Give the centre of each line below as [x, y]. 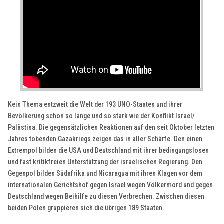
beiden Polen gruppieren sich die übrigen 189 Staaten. [86, 208]
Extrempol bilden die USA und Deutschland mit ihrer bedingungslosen [109, 150]
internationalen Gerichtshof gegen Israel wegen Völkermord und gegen [111, 185]
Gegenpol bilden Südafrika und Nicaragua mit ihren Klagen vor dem [105, 173]
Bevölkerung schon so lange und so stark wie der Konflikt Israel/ [102, 116]
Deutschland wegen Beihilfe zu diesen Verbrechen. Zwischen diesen [106, 196]
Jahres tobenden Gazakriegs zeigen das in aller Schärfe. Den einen [105, 139]
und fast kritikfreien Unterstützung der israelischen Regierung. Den [105, 162]
